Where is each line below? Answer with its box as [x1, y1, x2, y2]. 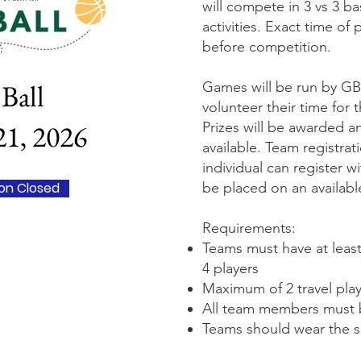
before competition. [202, 38, 331, 56]
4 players [202, 259, 259, 277]
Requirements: [202, 219, 296, 237]
